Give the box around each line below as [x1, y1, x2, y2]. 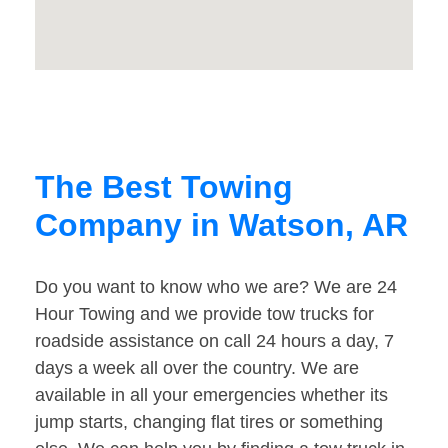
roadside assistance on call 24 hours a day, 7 [35, 331, 394, 352]
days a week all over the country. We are [35, 358, 359, 379]
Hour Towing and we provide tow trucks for [35, 304, 374, 325]
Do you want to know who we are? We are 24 [35, 277, 397, 298]
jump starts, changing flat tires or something [35, 412, 383, 433]
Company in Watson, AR [35, 207, 408, 244]
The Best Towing [35, 169, 293, 206]
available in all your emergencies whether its [35, 385, 388, 406]
